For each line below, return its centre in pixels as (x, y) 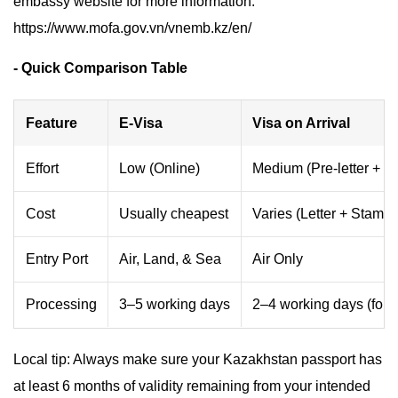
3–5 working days (175, 304)
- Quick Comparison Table (100, 68)
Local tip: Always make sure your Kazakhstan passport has (198, 359)
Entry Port (57, 259)
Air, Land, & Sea (170, 259)
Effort (42, 168)
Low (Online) (159, 168)
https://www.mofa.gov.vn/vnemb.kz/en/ (132, 28)
